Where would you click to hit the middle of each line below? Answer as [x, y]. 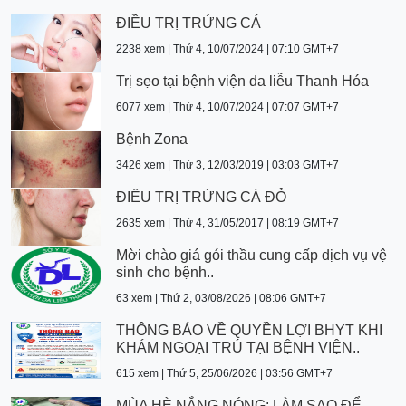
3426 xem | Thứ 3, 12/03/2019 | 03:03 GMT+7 [227, 165]
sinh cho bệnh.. [165, 273]
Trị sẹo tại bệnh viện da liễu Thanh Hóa [242, 82]
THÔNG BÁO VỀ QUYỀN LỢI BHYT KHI [249, 331]
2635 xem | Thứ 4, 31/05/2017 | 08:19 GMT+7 [227, 223]
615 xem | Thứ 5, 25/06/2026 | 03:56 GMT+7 [224, 374]
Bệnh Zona [152, 140]
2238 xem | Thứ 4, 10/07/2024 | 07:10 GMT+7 [227, 49]
